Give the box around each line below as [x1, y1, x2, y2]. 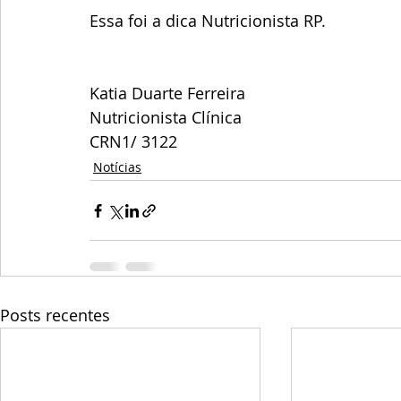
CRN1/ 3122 [90, 131, 177, 153]
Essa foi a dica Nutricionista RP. [90, 10, 326, 32]
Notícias [93, 158, 141, 176]
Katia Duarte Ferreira [90, 82, 245, 105]
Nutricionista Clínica [90, 107, 242, 129]
